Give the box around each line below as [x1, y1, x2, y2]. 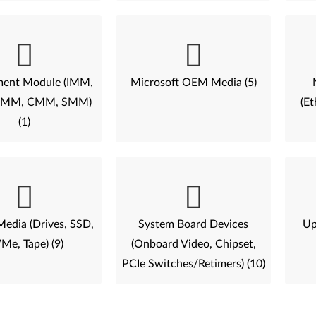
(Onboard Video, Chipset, [130, 238, 256, 250]
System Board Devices [138, 219, 249, 230]
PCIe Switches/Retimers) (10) [121, 258, 265, 269]
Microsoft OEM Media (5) [130, 77, 257, 88]
